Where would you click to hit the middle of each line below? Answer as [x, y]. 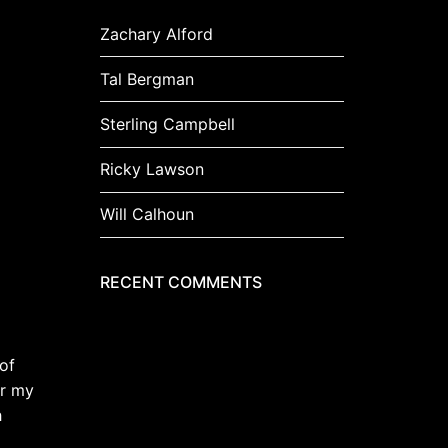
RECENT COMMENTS [181, 281]
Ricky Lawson [152, 169]
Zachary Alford [156, 33]
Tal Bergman [147, 78]
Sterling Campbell [167, 123]
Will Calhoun [147, 214]
